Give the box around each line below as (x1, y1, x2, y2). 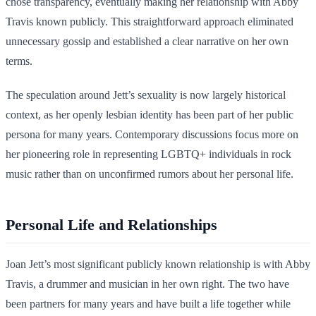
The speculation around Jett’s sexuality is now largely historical (6, 89, 286, 101)
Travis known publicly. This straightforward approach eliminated (6, 16, 293, 28)
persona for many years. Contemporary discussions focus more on (6, 128, 298, 140)
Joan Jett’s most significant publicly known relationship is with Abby (6, 258, 310, 270)
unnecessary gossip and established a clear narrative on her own (6, 35, 288, 47)
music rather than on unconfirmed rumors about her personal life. (6, 168, 293, 180)
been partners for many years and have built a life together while (6, 298, 291, 310)
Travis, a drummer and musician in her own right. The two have (6, 278, 289, 290)
